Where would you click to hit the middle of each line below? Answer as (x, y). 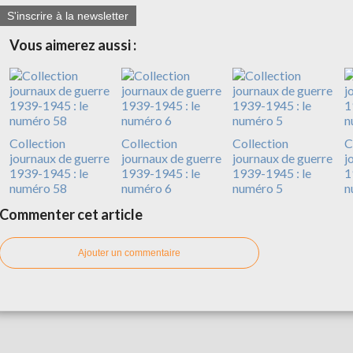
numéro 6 (146, 188)
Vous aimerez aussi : (73, 45)
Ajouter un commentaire (129, 253)
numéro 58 (38, 188)
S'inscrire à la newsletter (68, 15)
